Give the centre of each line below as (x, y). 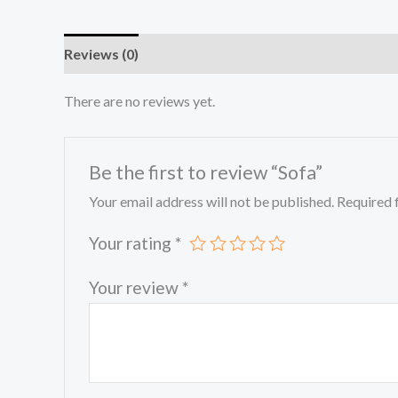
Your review (135, 288)
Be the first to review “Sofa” (205, 173)
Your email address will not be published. (211, 202)
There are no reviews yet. (139, 101)
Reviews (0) (101, 54)
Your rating (131, 243)
